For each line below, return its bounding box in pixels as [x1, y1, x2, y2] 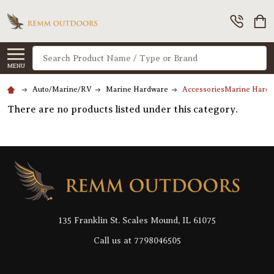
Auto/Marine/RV [32, 85, 92, 94]
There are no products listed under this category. [7, 104, 238, 116]
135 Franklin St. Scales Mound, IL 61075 [58, 215, 216, 225]
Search [32, 48, 65, 59]
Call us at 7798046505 [93, 235, 181, 245]
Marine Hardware [106, 85, 168, 94]
